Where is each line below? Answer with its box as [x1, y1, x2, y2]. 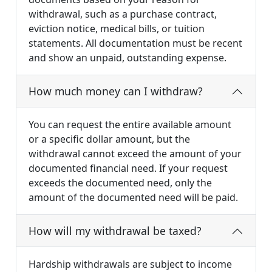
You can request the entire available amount [29, 118, 231, 132]
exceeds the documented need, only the [29, 176, 212, 190]
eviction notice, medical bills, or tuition [29, 22, 205, 36]
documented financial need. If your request [29, 161, 228, 175]
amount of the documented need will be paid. [29, 191, 238, 205]
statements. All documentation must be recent [29, 36, 242, 50]
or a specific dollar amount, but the [29, 132, 190, 146]
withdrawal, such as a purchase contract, [29, 7, 217, 21]
